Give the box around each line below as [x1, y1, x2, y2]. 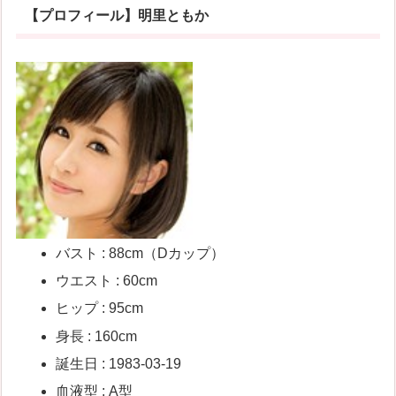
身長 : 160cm [56, 328, 138, 344]
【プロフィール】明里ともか [24, 8, 209, 24]
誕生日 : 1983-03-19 [56, 355, 182, 371]
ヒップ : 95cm [56, 301, 144, 316]
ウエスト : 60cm [56, 273, 158, 289]
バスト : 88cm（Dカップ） [56, 245, 225, 261]
